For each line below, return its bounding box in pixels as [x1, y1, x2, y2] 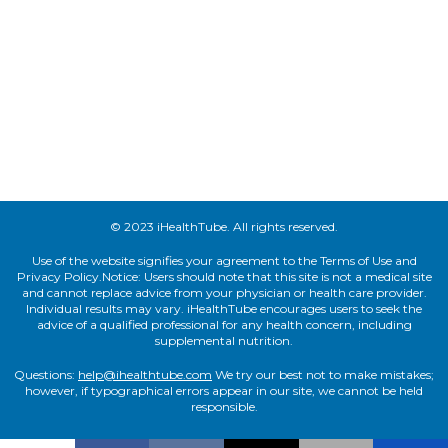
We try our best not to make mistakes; [212, 366, 434, 382]
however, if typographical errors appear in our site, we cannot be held [25, 382, 423, 398]
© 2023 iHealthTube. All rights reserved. [110, 218, 338, 234]
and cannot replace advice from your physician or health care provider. [21, 284, 427, 300]
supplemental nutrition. [155, 332, 293, 348]
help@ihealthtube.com [78, 366, 212, 382]
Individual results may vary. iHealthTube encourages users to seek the [26, 300, 422, 316]
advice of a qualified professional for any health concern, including [36, 316, 412, 332]
